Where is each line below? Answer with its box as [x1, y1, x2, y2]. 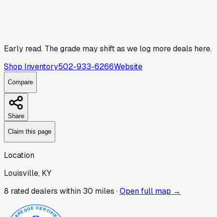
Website [114, 61, 142, 72]
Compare [8, 78, 33, 86]
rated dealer [11, 186, 54, 196]
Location [4, 150, 34, 160]
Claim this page [8, 128, 51, 136]
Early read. [4, 43, 43, 54]
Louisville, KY [4, 168, 51, 178]
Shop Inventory [4, 61, 58, 72]
